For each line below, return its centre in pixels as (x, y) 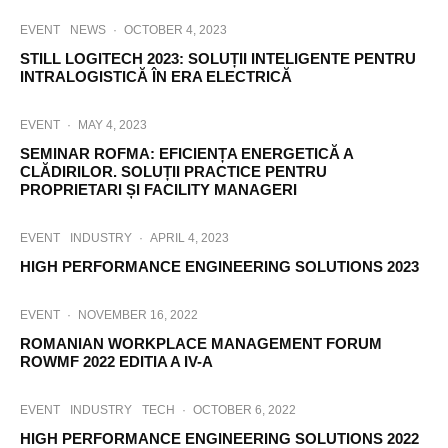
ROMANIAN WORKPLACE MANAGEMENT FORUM (201, 343)
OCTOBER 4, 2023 (175, 30)
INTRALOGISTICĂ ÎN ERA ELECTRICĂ (156, 76)
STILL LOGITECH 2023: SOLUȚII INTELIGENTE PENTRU (218, 58)
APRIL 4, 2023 (189, 238)
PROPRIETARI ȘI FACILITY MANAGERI (158, 189)
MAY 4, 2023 (112, 125)
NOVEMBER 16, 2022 (138, 315)
